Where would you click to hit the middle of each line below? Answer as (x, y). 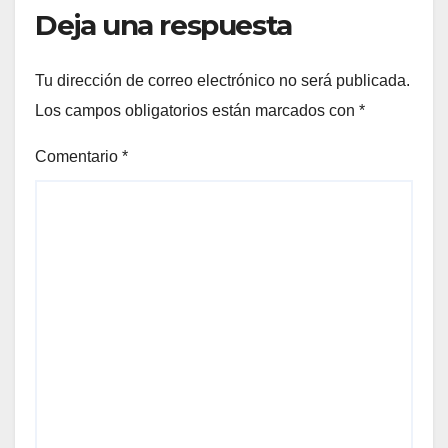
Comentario (78, 156)
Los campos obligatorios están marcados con (197, 110)
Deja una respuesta (163, 25)
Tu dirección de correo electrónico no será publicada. (222, 80)
